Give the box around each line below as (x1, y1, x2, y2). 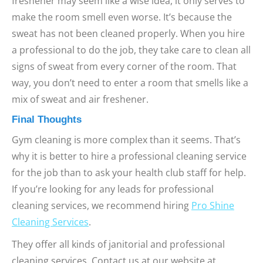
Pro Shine (191, 199, 234, 212)
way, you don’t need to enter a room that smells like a (12, 76, 248, 89)
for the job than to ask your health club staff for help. (12, 166, 246, 179)
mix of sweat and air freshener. (12, 93, 149, 106)
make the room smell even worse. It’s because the (12, 11, 232, 23)
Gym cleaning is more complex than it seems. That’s (12, 133, 241, 146)
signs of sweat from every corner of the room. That (12, 60, 237, 73)
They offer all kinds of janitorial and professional (12, 238, 225, 251)
